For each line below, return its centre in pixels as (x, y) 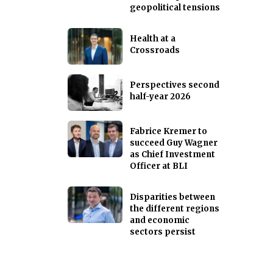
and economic (160, 221)
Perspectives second (175, 85)
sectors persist (163, 232)
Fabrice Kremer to (168, 132)
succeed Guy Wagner (174, 143)
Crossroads (155, 51)
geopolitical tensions (175, 8)
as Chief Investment (172, 155)
